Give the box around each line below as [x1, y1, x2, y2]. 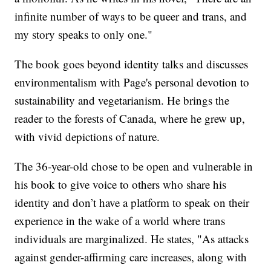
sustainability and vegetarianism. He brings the [15, 93, 230, 108]
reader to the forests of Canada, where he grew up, [15, 111, 246, 126]
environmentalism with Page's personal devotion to [15, 74, 250, 90]
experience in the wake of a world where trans [15, 213, 226, 229]
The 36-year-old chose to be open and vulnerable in [15, 158, 253, 174]
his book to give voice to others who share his [15, 177, 227, 192]
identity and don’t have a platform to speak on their [15, 195, 250, 211]
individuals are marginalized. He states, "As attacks [15, 231, 249, 247]
